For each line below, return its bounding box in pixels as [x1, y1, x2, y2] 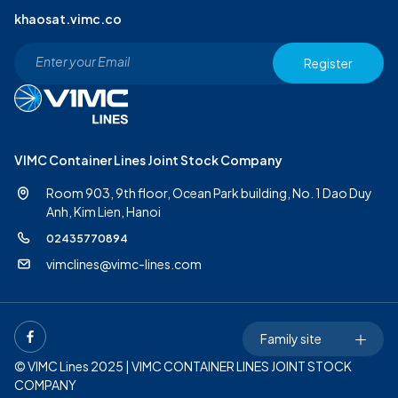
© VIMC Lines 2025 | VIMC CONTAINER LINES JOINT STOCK [14, 358, 352, 374]
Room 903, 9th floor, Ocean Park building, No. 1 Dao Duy [46, 185, 372, 201]
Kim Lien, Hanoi [74, 203, 161, 219]
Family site [260, 330, 322, 346]
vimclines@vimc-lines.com [46, 256, 202, 272]
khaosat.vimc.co [14, 11, 122, 27]
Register [304, 55, 353, 71]
